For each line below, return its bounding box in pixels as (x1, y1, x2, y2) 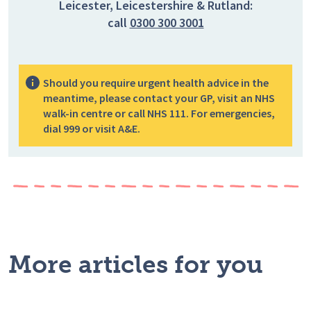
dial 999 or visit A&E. (43, 121, 140, 136)
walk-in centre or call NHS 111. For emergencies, (43, 106, 275, 121)
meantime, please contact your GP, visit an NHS (43, 91, 275, 106)
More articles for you (8, 250, 263, 280)
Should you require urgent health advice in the (43, 76, 269, 90)
